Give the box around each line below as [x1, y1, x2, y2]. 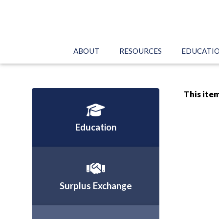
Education [75, 122, 116, 132]
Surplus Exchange [59, 180, 132, 191]
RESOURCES [119, 46, 162, 55]
